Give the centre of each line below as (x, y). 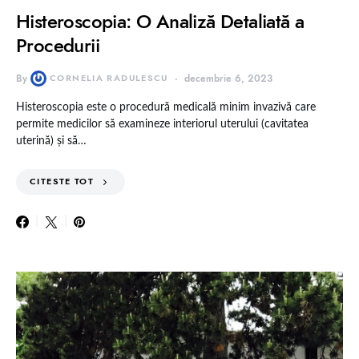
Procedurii (58, 46)
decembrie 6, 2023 (228, 79)
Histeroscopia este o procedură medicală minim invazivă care (166, 108)
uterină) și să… (51, 141)
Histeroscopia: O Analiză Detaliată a (160, 22)
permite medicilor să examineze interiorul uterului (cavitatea (162, 125)
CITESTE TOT (62, 182)
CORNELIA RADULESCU (109, 79)
